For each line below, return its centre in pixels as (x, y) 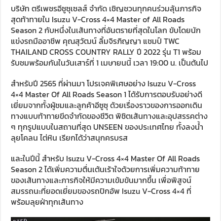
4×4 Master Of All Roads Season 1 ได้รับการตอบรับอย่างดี (107, 94)
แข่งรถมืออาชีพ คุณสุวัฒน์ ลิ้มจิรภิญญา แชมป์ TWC (95, 41)
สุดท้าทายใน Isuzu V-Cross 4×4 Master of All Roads (98, 19)
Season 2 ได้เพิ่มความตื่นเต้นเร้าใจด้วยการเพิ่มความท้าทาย (106, 169)
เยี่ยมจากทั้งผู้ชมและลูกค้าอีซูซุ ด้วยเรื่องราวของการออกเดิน (107, 105)
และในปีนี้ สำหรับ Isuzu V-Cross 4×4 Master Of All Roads (106, 158)
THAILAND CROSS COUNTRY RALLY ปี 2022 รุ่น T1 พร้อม (106, 52)
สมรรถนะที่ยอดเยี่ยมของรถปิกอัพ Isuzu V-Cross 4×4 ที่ (101, 191)
